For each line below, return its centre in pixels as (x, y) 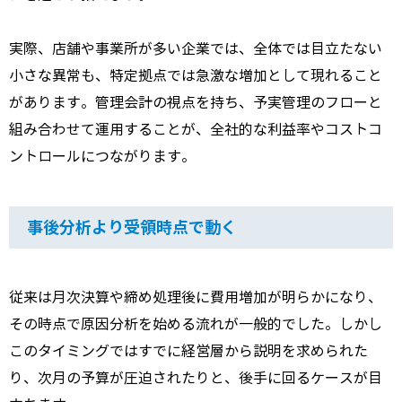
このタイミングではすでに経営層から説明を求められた (188, 352)
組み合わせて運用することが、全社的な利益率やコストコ (196, 130)
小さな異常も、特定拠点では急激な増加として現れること (196, 76)
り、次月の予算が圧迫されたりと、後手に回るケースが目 (196, 379)
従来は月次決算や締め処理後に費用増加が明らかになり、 (196, 298)
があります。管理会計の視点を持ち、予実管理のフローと (196, 103)
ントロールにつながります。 (102, 157)
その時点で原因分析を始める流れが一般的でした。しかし (196, 325)
